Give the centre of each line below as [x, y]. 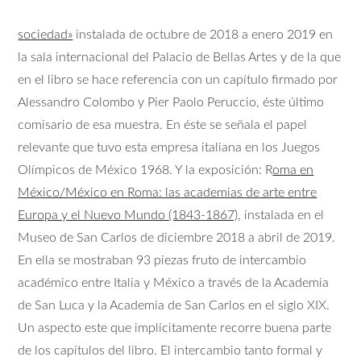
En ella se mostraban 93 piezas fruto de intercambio [162, 261]
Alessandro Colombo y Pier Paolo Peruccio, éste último [171, 103]
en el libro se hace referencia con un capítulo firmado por [178, 80]
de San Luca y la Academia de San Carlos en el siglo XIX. [174, 306]
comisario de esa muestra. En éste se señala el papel [163, 125]
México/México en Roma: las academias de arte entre [168, 193]
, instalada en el [281, 216]
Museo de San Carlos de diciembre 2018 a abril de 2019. [177, 238]
